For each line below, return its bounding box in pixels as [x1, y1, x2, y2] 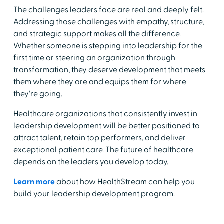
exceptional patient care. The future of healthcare [13, 144, 193, 155]
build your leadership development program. [13, 188, 175, 199]
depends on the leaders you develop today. [13, 156, 168, 167]
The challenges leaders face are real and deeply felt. [13, 4, 204, 15]
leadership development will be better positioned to [13, 120, 200, 131]
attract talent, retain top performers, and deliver [13, 132, 186, 143]
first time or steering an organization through [13, 52, 175, 63]
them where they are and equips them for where [13, 76, 186, 87]
